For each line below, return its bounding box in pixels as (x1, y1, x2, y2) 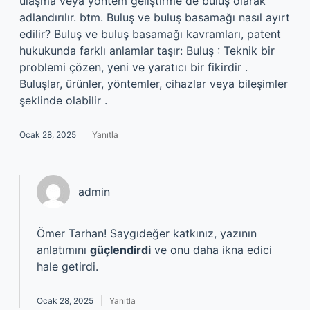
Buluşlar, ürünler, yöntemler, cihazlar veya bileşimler (19, 77, 288, 91)
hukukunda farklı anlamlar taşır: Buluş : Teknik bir (19, 44, 275, 57)
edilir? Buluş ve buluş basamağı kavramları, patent (19, 27, 281, 41)
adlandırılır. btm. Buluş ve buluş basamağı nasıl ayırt (19, 10, 290, 24)
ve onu (151, 243, 193, 257)
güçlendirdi (90, 243, 151, 257)
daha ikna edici (193, 243, 272, 257)
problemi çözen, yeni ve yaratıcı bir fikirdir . (19, 60, 248, 74)
